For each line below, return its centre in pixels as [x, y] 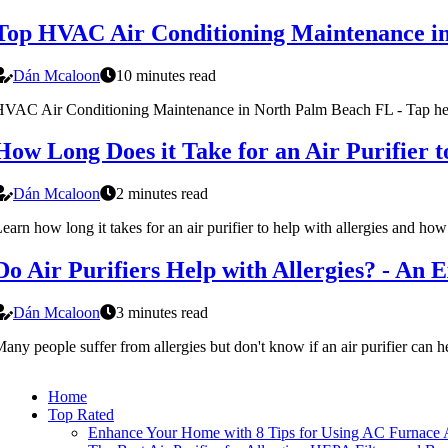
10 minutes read [166, 75]
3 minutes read [162, 313]
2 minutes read [162, 194]
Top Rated [81, 415]
